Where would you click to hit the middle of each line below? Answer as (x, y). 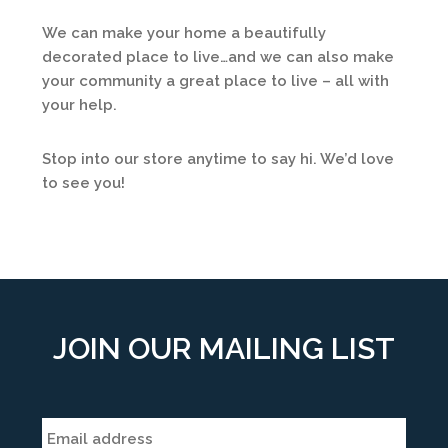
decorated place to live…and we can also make (218, 57)
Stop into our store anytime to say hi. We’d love (218, 159)
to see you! (83, 183)
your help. (79, 105)
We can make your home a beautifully (184, 33)
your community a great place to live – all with (215, 81)
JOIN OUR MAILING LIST (224, 348)
